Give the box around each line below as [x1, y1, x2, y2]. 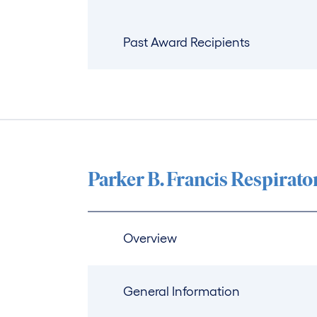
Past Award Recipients [123, 35, 250, 50]
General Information [123, 284, 241, 299]
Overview [123, 231, 178, 246]
